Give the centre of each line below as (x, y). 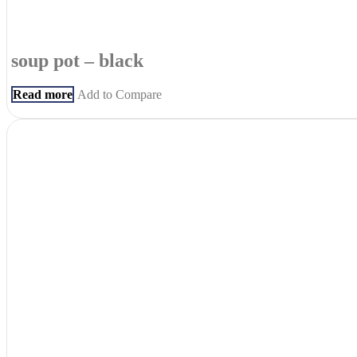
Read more (43, 94)
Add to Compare (120, 94)
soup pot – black (77, 60)
